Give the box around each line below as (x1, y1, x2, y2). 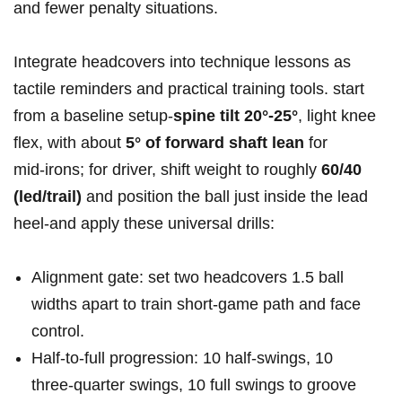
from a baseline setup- (13, 107, 173, 126)
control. (31, 322, 84, 341)
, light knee (298, 107, 376, 126)
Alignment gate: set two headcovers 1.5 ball (31, 268, 344, 287)
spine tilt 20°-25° (173, 107, 298, 126)
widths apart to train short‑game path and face (31, 295, 361, 314)
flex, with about (13, 134, 126, 153)
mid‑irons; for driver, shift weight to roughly (13, 161, 321, 179)
